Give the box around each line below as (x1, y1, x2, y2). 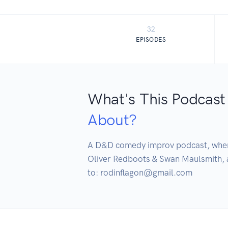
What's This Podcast (88, 89, 226, 108)
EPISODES (136, 36, 166, 43)
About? (88, 110, 137, 129)
